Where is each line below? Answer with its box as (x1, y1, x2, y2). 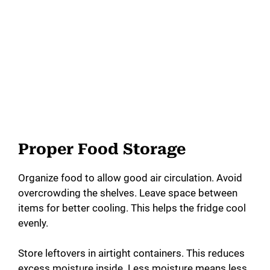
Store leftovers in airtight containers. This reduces (18, 247, 245, 260)
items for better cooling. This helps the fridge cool (18, 201, 246, 214)
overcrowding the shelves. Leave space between (18, 186, 237, 199)
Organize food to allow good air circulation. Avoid (18, 171, 242, 184)
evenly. (18, 216, 48, 229)
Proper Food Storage (18, 140, 186, 158)
